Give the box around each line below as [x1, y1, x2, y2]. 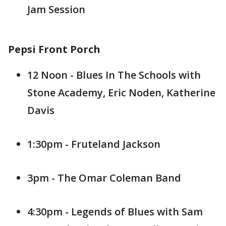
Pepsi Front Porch [8, 42, 100, 56]
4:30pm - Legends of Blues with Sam [27, 205, 203, 218]
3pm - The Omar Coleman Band [27, 171, 181, 185]
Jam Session [27, 3, 85, 16]
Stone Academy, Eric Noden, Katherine [27, 86, 215, 99]
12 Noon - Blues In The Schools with [27, 68, 201, 82]
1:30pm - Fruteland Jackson [27, 137, 160, 151]
